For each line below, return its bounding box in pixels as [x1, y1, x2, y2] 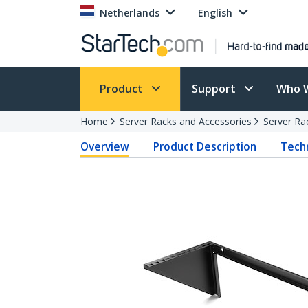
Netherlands [100, 6, 159, 19]
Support [192, 81, 239, 96]
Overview [80, 139, 129, 154]
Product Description [153, 139, 257, 154]
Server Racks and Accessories [120, 115, 252, 128]
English [198, 6, 232, 19]
